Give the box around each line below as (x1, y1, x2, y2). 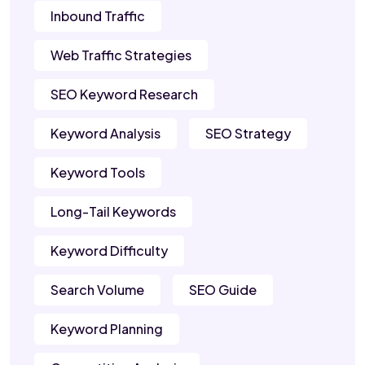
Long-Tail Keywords (51, 203, 176, 221)
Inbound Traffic (51, 7, 145, 25)
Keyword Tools (51, 164, 145, 182)
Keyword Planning (51, 320, 163, 338)
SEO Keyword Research (51, 86, 198, 103)
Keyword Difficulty (51, 242, 168, 260)
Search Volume (51, 281, 144, 299)
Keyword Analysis (51, 125, 161, 143)
